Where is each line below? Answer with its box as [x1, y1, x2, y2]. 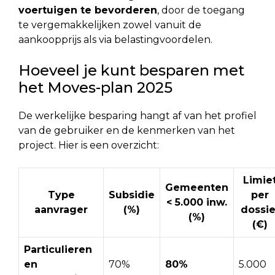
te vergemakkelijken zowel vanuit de [18, 18, 201, 31]
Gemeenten [165, 181, 228, 193]
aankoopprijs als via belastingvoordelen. [18, 33, 212, 45]
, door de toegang [157, 4, 245, 16]
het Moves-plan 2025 [18, 78, 172, 96]
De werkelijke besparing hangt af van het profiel [18, 109, 257, 122]
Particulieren [24, 243, 92, 255]
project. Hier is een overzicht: [18, 139, 159, 151]
